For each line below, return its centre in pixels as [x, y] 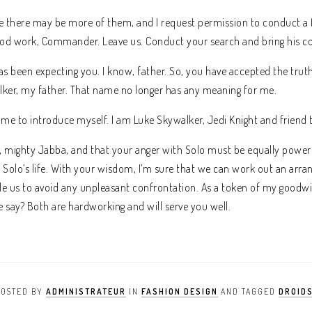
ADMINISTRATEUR [86, 291]
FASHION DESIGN [180, 291]
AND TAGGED [248, 291]
